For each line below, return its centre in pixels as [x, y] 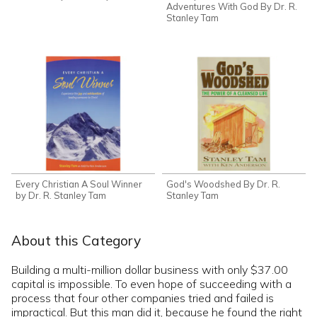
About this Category [76, 240]
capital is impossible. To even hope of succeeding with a [151, 283]
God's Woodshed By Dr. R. [224, 184]
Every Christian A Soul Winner [79, 184]
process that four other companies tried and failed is [143, 298]
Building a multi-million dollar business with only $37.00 [150, 269]
